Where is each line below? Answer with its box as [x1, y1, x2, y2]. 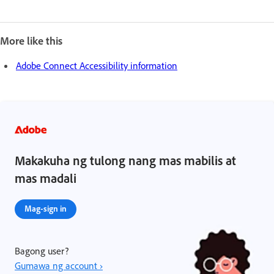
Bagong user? [15, 245, 68, 257]
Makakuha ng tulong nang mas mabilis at [15, 152, 236, 168]
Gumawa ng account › [15, 259, 103, 272]
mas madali [15, 170, 76, 186]
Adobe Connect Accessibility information [16, 59, 177, 72]
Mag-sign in [24, 203, 67, 213]
